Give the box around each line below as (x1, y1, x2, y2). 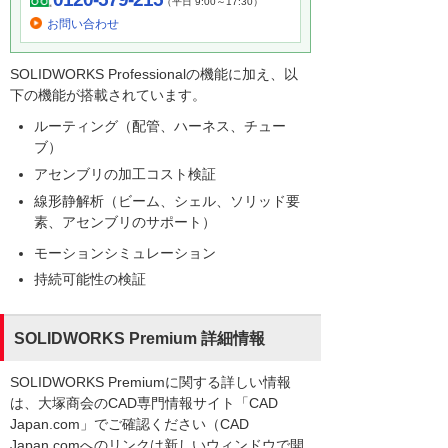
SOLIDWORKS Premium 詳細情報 (14, 330, 265, 348)
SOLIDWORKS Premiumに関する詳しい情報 (10, 374, 291, 391)
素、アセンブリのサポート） (34, 213, 216, 230)
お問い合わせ (47, 17, 119, 32)
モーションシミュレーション (34, 244, 216, 261)
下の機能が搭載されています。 (10, 87, 206, 104)
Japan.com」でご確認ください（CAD (10, 416, 249, 433)
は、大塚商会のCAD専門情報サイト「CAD (10, 395, 278, 412)
